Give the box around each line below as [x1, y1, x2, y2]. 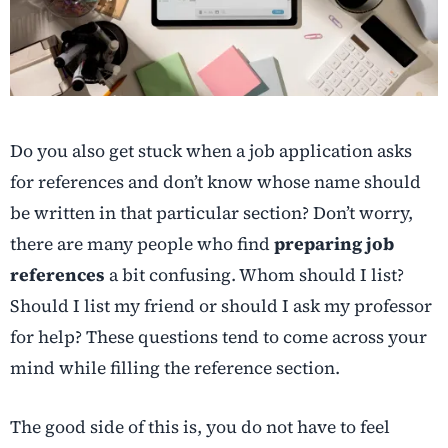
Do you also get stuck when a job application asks [10, 139, 412, 164]
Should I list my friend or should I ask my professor [10, 294, 432, 319]
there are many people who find [10, 232, 274, 257]
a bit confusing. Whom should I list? [105, 263, 404, 288]
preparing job [274, 232, 394, 257]
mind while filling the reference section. [10, 356, 340, 381]
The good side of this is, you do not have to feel [10, 415, 390, 440]
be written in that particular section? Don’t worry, [10, 201, 413, 226]
